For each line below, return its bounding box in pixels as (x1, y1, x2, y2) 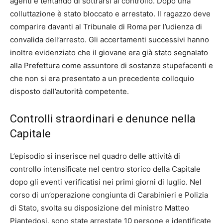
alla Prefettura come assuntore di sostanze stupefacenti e (10, 60, 213, 70)
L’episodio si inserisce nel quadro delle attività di (10, 151, 180, 161)
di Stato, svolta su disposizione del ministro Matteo (10, 203, 189, 213)
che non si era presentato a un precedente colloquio (10, 73, 194, 83)
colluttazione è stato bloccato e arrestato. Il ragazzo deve (10, 8, 211, 18)
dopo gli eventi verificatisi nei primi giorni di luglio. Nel (10, 177, 202, 187)
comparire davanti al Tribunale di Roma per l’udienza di (10, 21, 202, 31)
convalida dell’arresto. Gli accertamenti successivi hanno (10, 34, 209, 44)
